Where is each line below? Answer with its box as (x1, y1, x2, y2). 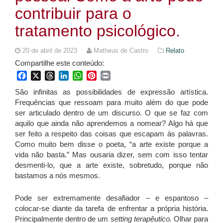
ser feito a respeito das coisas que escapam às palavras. (15, 129, 208, 138)
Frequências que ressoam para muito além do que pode (15, 98, 208, 107)
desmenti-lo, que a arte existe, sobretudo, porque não (15, 160, 208, 169)
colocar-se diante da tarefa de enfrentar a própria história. (15, 204, 208, 213)
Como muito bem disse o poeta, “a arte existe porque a (15, 139, 208, 148)
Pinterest (97, 71, 128, 80)
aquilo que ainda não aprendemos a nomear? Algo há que (15, 118, 208, 127)
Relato (166, 46, 184, 54)
